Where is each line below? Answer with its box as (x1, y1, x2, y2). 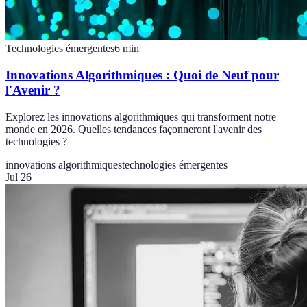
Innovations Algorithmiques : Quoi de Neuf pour (5, 68, 279, 83)
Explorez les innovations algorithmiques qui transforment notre (5, 110, 276, 123)
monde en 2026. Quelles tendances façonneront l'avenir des (5, 123, 262, 135)
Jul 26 (5, 171, 32, 183)
